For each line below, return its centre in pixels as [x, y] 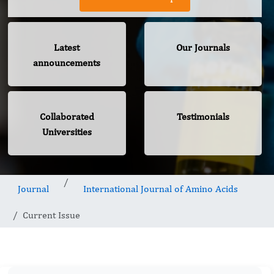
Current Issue [51, 215]
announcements [67, 63]
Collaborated [67, 117]
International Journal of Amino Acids [161, 189]
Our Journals [203, 48]
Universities [67, 132]
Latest [67, 48]
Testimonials [203, 117]
